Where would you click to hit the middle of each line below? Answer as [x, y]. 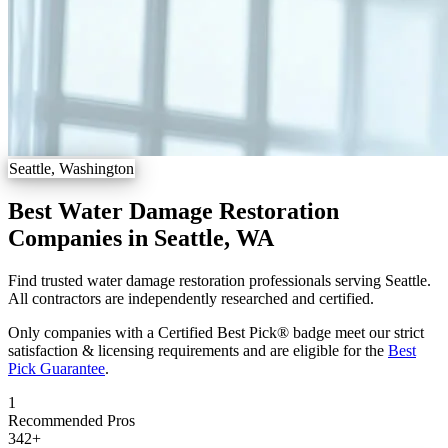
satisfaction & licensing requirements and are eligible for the [198, 350]
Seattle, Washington [71, 168]
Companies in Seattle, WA [141, 237]
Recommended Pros [71, 420]
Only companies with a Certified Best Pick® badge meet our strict [216, 332]
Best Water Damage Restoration [173, 210]
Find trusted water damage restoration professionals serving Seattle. [219, 280]
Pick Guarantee [56, 368]
